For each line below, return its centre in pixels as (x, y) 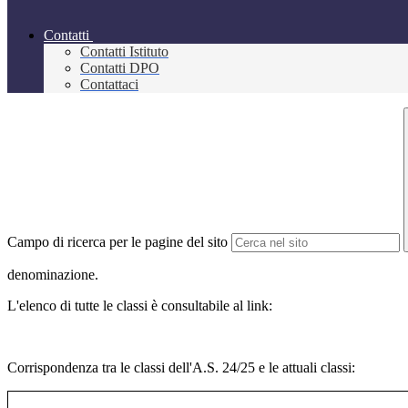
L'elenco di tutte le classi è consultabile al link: (140, 306)
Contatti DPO (120, 68)
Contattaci (109, 85)
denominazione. (53, 275)
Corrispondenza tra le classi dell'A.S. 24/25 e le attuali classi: (181, 368)
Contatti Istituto (124, 52)
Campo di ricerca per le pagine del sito (117, 242)
